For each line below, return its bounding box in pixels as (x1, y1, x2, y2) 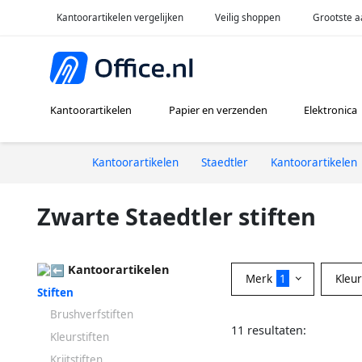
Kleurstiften (50, 329, 109, 344)
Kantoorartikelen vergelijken (56, 11, 183, 23)
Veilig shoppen (215, 11, 281, 23)
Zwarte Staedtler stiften (37, 200, 316, 232)
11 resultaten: (231, 322, 306, 338)
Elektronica (303, 103, 357, 118)
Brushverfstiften (50, 307, 133, 322)
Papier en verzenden (168, 103, 267, 118)
